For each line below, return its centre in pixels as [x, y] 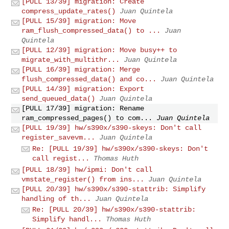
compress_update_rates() [69, 11]
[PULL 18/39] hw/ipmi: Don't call [87, 169]
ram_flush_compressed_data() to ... [91, 30]
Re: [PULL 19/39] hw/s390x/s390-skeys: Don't [120, 148]
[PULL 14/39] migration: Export [83, 89]
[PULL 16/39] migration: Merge [81, 69]
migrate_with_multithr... [71, 60]
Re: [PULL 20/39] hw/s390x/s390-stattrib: [114, 210]
